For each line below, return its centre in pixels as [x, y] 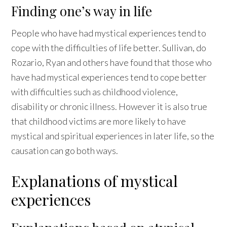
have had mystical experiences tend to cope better [109, 77]
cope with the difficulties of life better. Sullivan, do [109, 47]
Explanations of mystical [95, 181]
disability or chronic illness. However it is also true [109, 106]
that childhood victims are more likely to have [99, 121]
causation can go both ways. [65, 150]
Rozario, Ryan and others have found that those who [112, 62]
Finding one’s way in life [82, 11]
